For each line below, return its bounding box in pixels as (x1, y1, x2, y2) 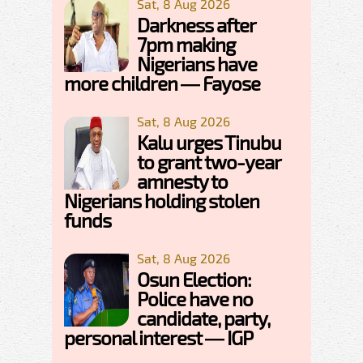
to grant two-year (137, 150, 280, 174)
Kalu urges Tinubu (137, 130, 281, 155)
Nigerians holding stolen (64, 189, 259, 213)
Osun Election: (137, 267, 251, 292)
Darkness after (137, 13, 255, 37)
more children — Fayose (64, 71, 260, 96)
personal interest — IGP (64, 326, 253, 350)
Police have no (137, 287, 253, 311)
